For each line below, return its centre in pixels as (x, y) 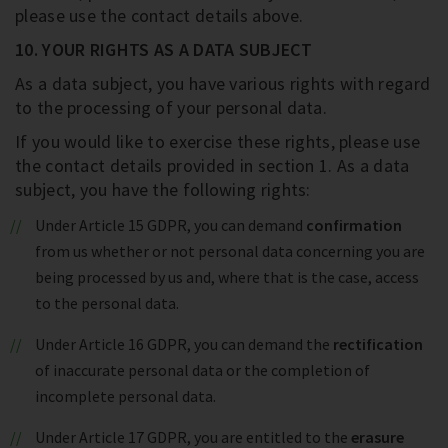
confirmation (353, 225)
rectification (377, 344)
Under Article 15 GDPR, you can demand (170, 225)
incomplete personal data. (125, 396)
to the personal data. (107, 303)
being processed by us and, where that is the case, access (227, 277)
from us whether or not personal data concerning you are (230, 251)
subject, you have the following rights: (163, 189)
